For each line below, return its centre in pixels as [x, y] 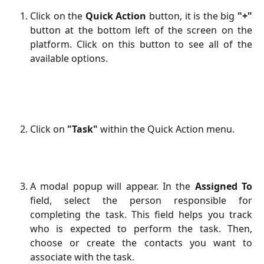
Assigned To [223, 187]
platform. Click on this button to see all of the [141, 44]
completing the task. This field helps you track [141, 215]
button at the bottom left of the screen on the [141, 30]
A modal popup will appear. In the [113, 187]
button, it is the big [192, 16]
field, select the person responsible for [141, 201]
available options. [69, 58]
